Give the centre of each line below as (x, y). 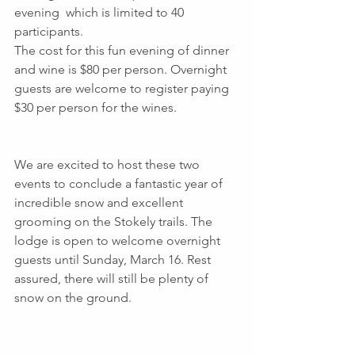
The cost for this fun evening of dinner (123, 50)
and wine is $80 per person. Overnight (122, 69)
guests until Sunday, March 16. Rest (114, 259)
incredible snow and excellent (100, 202)
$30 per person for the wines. (95, 107)
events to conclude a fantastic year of (120, 183)
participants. (49, 31)
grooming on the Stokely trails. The (115, 221)
